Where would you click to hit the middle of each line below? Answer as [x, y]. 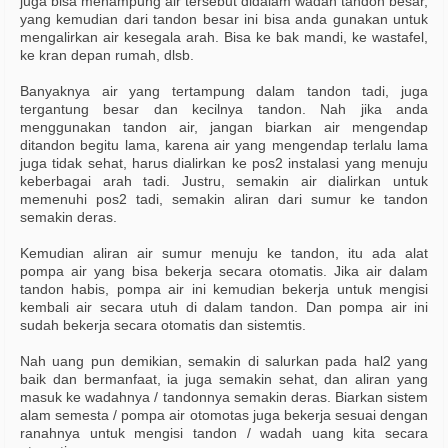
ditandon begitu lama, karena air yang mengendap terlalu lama [224, 145]
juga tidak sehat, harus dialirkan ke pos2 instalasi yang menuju [224, 163]
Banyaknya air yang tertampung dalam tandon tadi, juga [224, 91]
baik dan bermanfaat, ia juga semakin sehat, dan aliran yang [224, 379]
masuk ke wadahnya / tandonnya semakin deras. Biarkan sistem [224, 397]
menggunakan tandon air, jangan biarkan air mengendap [224, 127]
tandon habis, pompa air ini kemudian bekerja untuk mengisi [224, 289]
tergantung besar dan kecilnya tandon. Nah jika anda [224, 109]
